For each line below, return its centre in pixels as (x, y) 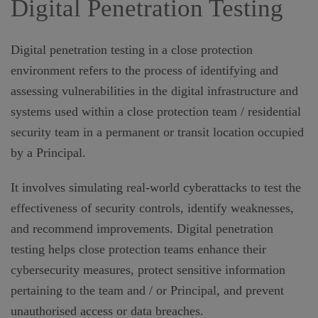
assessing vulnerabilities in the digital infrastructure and (154, 91)
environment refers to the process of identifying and (144, 71)
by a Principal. (48, 153)
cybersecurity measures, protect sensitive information (148, 270)
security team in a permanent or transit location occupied (157, 132)
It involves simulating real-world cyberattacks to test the (156, 188)
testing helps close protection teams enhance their (138, 250)
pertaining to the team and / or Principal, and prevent (147, 291)
